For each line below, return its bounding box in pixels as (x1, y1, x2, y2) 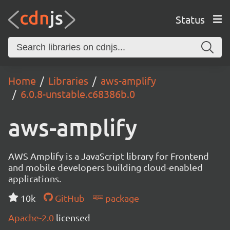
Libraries (48, 74, 88, 87)
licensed (56, 212, 90, 223)
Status (175, 12, 205, 26)
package (103, 193, 139, 203)
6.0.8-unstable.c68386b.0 (21, 87, 135, 100)
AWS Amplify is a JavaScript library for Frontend (8, 150, 209, 161)
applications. (8, 173, 61, 184)
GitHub (52, 193, 85, 203)
